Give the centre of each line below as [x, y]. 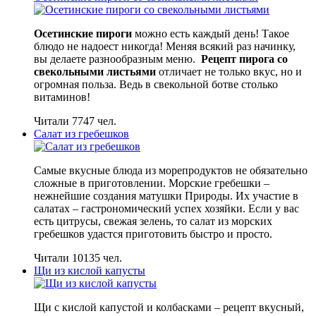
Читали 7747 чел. [75, 121]
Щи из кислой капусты [90, 271]
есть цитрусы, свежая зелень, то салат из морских [153, 221]
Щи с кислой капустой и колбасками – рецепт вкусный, [169, 308]
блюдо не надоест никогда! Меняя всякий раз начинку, [165, 47]
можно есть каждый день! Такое [211, 34]
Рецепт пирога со [244, 59]
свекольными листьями [95, 72]
